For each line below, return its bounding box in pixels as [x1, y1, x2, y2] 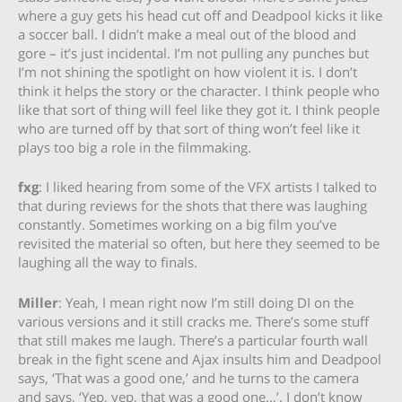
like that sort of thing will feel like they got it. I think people [18, 100, 380, 118]
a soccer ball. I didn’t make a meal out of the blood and [18, 24, 356, 43]
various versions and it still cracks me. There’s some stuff [18, 311, 369, 330]
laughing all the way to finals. [18, 253, 197, 272]
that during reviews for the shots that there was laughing [18, 197, 367, 215]
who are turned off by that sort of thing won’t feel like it [18, 118, 360, 137]
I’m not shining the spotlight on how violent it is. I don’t [18, 62, 357, 81]
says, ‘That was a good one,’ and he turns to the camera [18, 368, 359, 387]
